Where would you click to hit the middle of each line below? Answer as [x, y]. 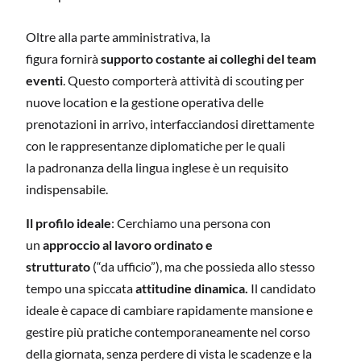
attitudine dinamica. [191, 288]
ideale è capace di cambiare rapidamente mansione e [169, 309]
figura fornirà [63, 59]
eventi [44, 81]
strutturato [58, 266]
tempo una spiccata [79, 288]
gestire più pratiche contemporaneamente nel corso [168, 331]
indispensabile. [67, 189]
